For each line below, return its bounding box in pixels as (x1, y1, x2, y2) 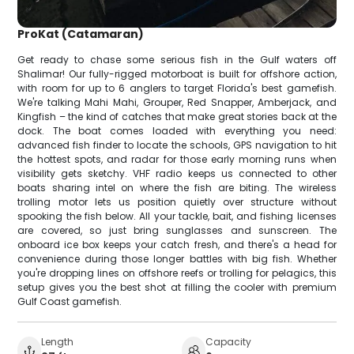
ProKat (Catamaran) (17, 25, 145, 42)
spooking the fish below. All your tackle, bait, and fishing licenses (17, 209, 337, 223)
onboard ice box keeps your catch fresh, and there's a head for (17, 237, 337, 251)
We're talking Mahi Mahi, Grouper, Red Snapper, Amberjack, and (17, 95, 337, 109)
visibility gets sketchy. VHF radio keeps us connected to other (17, 166, 337, 180)
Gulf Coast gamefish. (17, 294, 122, 308)
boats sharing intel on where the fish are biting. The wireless (17, 180, 337, 194)
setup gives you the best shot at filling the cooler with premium (17, 280, 337, 294)
